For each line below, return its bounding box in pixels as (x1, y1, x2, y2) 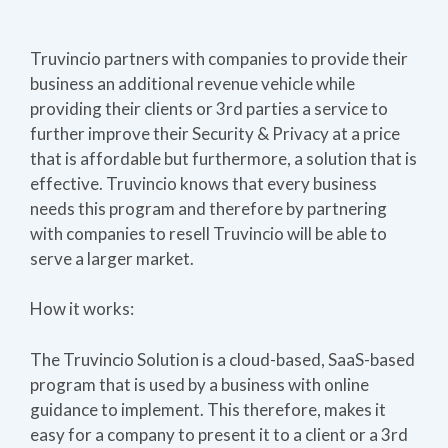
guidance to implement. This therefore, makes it (30, 398, 386, 420)
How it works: (30, 298, 134, 319)
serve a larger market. (30, 247, 194, 269)
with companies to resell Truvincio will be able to (30, 222, 387, 244)
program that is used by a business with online (30, 373, 369, 395)
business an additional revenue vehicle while (30, 72, 355, 94)
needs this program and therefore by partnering (30, 197, 387, 219)
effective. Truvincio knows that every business (30, 172, 377, 194)
